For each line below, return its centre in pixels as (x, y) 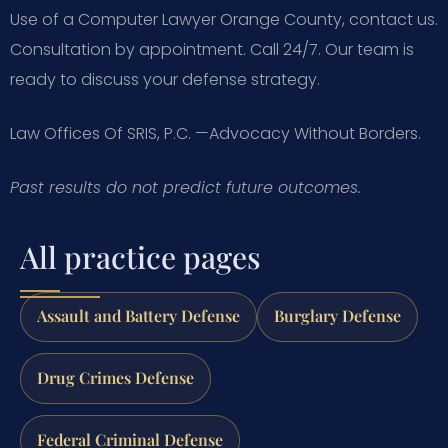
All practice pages (140, 256)
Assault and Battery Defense (138, 316)
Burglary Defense (337, 316)
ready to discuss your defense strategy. (165, 79)
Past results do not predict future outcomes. (185, 187)
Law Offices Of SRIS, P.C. (102, 133)
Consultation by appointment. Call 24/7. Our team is (212, 49)
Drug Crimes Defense (115, 378)
